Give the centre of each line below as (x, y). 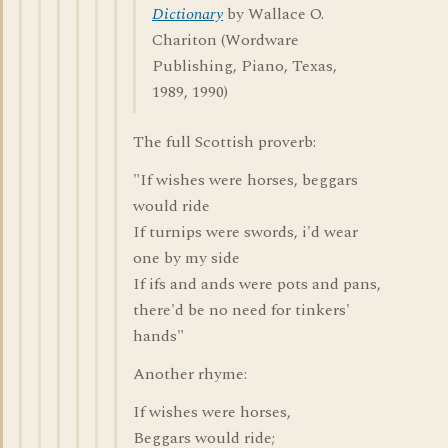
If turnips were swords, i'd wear (245, 232)
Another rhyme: (190, 374)
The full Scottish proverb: (224, 142)
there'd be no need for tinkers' (241, 310)
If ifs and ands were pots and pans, (257, 284)
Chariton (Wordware (225, 40)
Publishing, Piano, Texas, (244, 66)
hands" (158, 336)
